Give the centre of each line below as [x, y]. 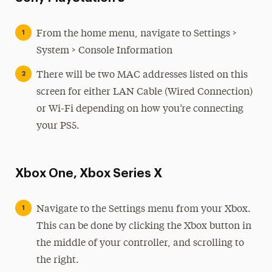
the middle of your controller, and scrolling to [140, 243]
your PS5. [58, 126]
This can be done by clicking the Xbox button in [144, 226]
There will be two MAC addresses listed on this [142, 75]
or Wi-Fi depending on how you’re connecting [140, 109]
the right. [57, 260]
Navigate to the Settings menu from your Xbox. [143, 209]
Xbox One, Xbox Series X [88, 174]
